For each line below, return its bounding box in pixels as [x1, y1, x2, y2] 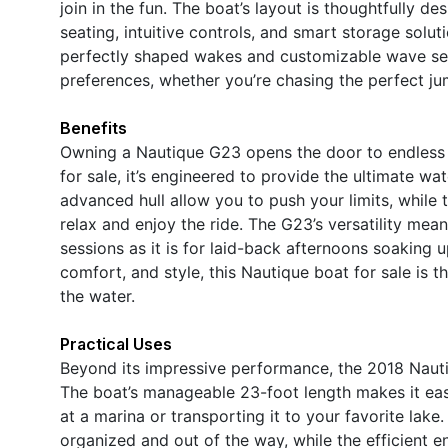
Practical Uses [60, 333, 172, 354]
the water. [60, 285, 135, 306]
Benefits [60, 117, 127, 138]
